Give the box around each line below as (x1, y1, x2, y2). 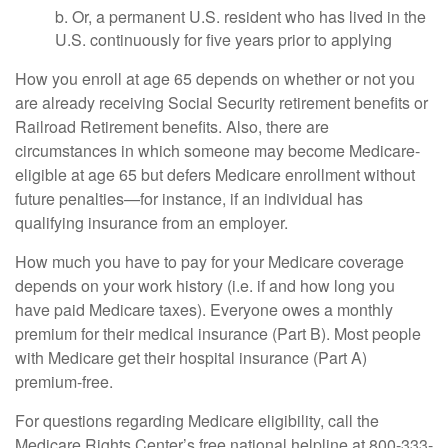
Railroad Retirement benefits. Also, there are (15, 115, 329, 138)
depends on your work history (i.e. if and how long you (15, 274, 395, 297)
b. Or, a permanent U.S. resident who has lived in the (55, 5, 426, 28)
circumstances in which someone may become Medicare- (15, 139, 420, 162)
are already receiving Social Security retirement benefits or (15, 91, 428, 114)
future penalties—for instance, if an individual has (15, 187, 363, 210)
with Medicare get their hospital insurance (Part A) (15, 346, 367, 369)
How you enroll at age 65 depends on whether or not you (15, 67, 415, 90)
